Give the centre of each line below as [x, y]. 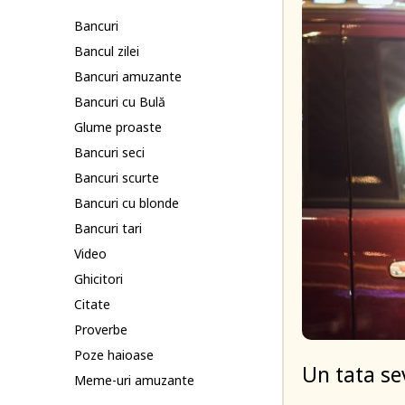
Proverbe [101, 330]
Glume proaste [118, 127]
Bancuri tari [108, 228]
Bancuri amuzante [128, 76]
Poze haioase [114, 355]
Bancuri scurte [117, 178]
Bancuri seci [109, 152]
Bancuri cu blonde [127, 203]
